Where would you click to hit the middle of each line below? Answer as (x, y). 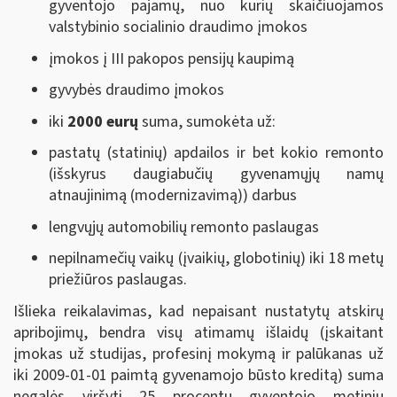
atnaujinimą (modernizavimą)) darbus (173, 196)
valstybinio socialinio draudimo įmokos (178, 27)
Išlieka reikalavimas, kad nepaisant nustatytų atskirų (198, 311)
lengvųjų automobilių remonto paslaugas (184, 227)
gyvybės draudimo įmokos (136, 90)
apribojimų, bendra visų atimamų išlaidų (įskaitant (198, 332)
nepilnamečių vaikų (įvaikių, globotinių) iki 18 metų (216, 259)
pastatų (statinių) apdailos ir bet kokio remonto (216, 153)
